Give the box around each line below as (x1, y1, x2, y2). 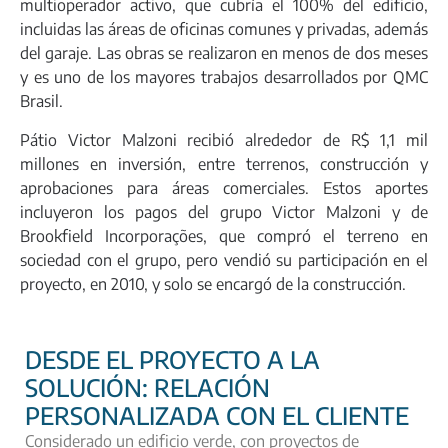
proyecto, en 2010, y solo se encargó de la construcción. (20, 273, 406, 294)
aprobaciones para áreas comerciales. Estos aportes (20, 177, 428, 198)
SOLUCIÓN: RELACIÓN (25, 371, 270, 402)
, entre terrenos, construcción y (182, 153, 429, 174)
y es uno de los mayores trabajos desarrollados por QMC (20, 67, 428, 88)
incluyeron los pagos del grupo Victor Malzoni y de (20, 201, 428, 222)
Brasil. (20, 91, 67, 112)
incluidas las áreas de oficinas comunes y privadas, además (20, 19, 428, 40)
